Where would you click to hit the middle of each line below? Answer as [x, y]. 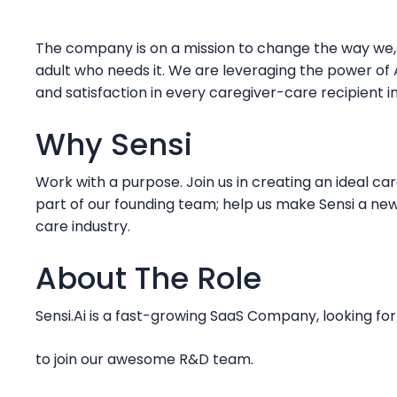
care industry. [83, 226]
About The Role [148, 278]
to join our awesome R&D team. [144, 359]
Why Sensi [114, 144]
